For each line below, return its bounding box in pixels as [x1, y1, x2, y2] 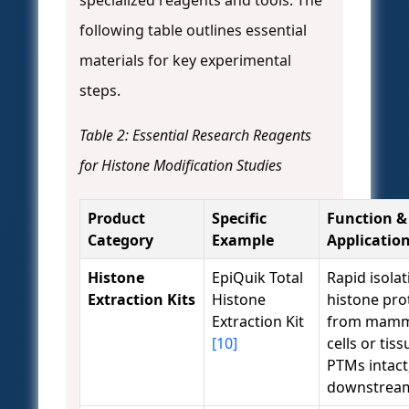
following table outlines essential [79, 19, 307, 40]
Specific [212, 207, 267, 228]
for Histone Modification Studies [79, 154, 282, 175]
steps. [79, 79, 121, 100]
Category [88, 229, 153, 250]
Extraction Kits [88, 288, 195, 309]
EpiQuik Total [212, 267, 303, 288]
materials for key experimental [79, 49, 291, 70]
